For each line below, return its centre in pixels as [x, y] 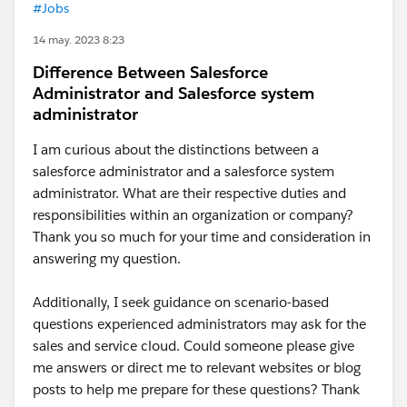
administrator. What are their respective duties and [189, 193]
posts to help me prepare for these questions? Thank [196, 389]
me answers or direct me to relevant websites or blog [197, 367]
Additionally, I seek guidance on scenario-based [181, 302]
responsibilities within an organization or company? [193, 215]
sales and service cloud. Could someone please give [194, 346]
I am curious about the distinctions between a [176, 149]
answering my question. [107, 258]
